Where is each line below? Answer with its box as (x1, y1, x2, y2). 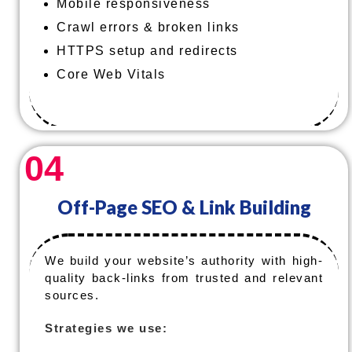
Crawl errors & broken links (57, 20, 240, 34)
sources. (45, 288, 99, 302)
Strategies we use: (45, 321, 167, 335)
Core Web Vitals (57, 68, 166, 81)
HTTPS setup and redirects (57, 44, 238, 57)
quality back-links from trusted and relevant (45, 271, 323, 284)
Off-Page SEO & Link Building (57, 196, 311, 218)
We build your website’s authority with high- (45, 254, 323, 267)
